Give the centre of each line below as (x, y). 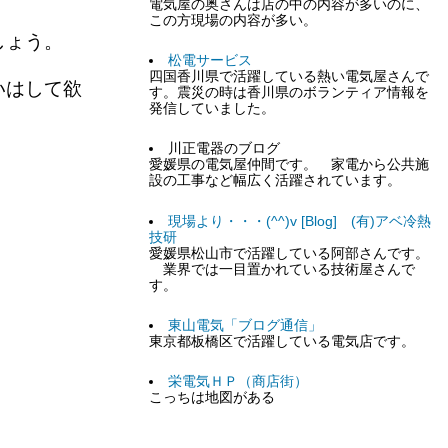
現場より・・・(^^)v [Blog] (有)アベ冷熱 (299, 221)
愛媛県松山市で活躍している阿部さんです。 (289, 253)
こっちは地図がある (212, 397)
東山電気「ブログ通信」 (244, 325)
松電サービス (209, 61)
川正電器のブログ (223, 149)
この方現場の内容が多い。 (233, 21)
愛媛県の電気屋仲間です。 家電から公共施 (289, 165)
